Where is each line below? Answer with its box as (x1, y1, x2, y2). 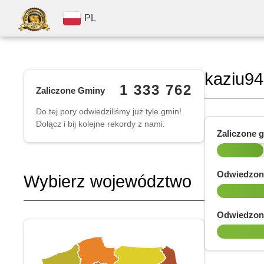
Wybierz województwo (24, 172, 192, 191)
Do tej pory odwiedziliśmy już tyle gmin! (36, 107, 181, 116)
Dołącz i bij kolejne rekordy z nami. (36, 119, 165, 128)
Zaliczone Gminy (36, 85, 105, 95)
